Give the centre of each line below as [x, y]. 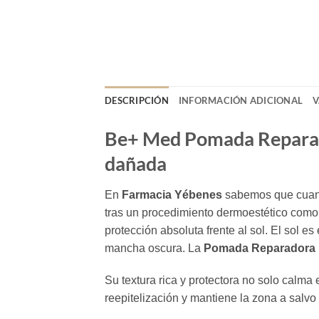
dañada [136, 164]
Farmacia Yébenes [172, 194]
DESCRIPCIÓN [137, 101]
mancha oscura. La [154, 248]
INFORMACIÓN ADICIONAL [241, 101]
